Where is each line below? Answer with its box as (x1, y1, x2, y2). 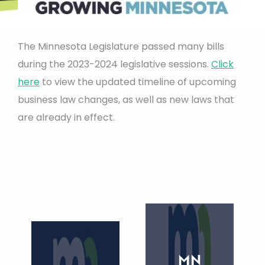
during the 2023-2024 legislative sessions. (18, 57, 211, 71)
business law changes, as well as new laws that (18, 92, 234, 106)
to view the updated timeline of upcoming (40, 75, 236, 89)
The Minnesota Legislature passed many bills (18, 39, 224, 53)
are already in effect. (18, 110, 115, 124)
